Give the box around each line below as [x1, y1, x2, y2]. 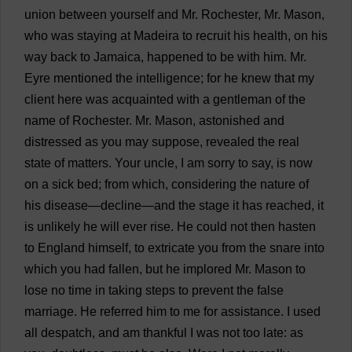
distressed [24, 135, 82, 148]
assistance [221, 305, 280, 318]
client [24, 93, 54, 106]
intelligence [136, 71, 200, 85]
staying [77, 29, 117, 42]
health [253, 29, 288, 42]
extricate [148, 241, 195, 255]
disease [44, 199, 88, 212]
